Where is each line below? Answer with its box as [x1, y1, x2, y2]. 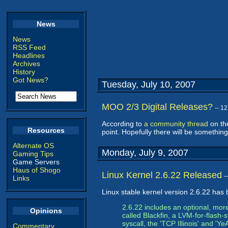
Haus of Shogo [13, 166, 61, 174]
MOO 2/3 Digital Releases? [102, 102, 213, 112]
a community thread [144, 120, 208, 128]
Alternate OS [13, 141, 54, 150]
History [13, 68, 35, 76]
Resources [27, 126, 65, 134]
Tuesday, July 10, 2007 [102, 79, 195, 90]
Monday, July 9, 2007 [102, 148, 188, 158]
